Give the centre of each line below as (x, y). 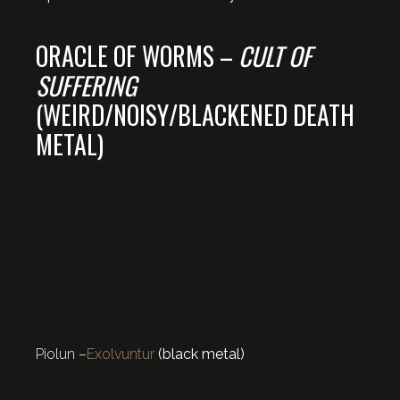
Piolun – (61, 354)
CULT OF (275, 56)
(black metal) (200, 354)
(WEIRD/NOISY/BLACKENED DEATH (195, 115)
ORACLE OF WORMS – (137, 56)
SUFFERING (86, 86)
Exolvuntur (121, 354)
